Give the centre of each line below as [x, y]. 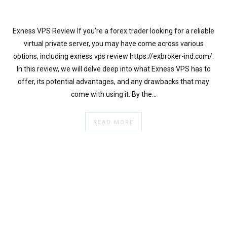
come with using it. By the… [113, 94]
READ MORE [113, 122]
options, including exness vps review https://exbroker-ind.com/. [113, 56]
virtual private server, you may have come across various [113, 43]
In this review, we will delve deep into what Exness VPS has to [113, 69]
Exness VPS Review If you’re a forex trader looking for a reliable [113, 31]
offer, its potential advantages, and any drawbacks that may [113, 81]
